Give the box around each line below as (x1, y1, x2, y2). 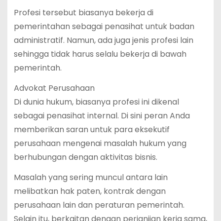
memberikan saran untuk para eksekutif (13, 123, 170, 135)
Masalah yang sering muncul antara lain (13, 171, 168, 183)
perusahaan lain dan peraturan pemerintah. (13, 199, 184, 211)
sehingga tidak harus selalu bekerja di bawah (13, 48, 186, 60)
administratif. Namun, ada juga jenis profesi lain (13, 35, 193, 46)
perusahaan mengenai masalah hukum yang (13, 137, 186, 149)
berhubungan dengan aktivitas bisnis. (13, 151, 157, 163)
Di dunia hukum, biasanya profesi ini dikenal (13, 96, 179, 108)
